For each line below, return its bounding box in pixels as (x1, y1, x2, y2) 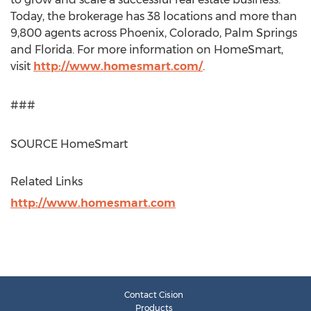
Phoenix (119, 26, 165, 40)
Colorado (169, 26, 219, 40)
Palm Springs (224, 26, 297, 40)
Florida (35, 43, 72, 56)
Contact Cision (124, 289, 183, 300)
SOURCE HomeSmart (10, 137, 128, 151)
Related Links (10, 175, 83, 188)
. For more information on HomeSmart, (72, 43, 283, 56)
